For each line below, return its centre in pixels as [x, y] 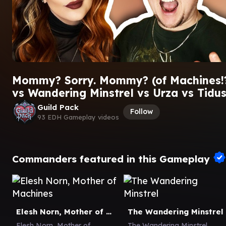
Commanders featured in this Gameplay [112, 158]
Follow [142, 111]
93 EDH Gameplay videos [78, 117]
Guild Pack [58, 107]
